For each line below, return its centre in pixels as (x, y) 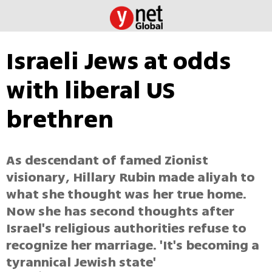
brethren (60, 120)
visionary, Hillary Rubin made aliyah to (131, 178)
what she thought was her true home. (126, 195)
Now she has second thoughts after (120, 212)
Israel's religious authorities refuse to (126, 229)
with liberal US (90, 90)
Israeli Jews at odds (118, 61)
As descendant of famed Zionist (107, 161)
